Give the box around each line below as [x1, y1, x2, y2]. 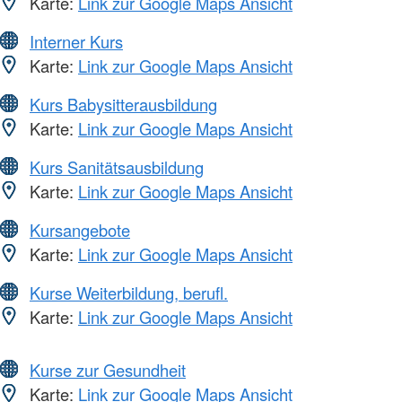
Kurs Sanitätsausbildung [30, 154, 204, 179]
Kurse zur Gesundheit [30, 357, 186, 381]
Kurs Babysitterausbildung [30, 92, 217, 116]
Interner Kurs [30, 29, 123, 53]
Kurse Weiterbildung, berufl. [30, 280, 228, 304]
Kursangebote [30, 217, 130, 241]
